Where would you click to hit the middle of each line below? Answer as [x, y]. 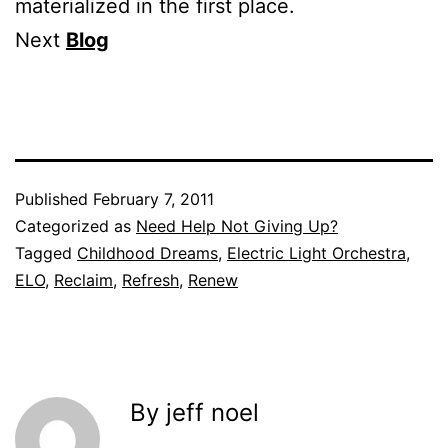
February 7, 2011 [153, 199]
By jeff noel [194, 412]
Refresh [150, 280]
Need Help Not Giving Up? [237, 226]
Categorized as [75, 226]
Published [54, 199]
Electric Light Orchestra [316, 253]
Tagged [46, 253]
